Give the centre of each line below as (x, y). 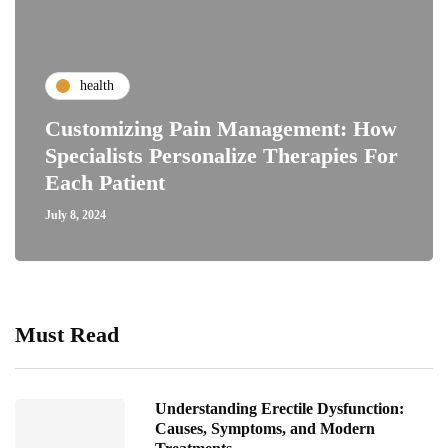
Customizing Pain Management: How (221, 128)
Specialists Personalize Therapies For (221, 155)
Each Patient (105, 182)
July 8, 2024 (75, 214)
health (97, 86)
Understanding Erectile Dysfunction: (279, 408)
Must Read (67, 334)
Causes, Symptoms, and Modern (265, 428)
